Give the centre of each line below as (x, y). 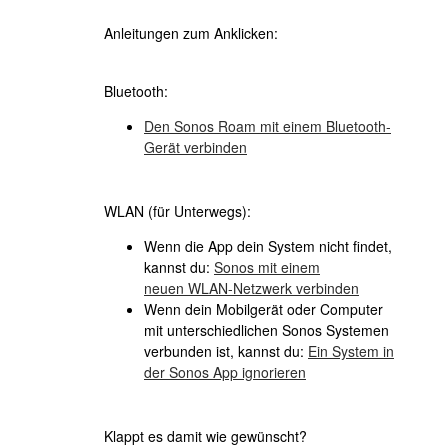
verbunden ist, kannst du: (226, 351)
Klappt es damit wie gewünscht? (205, 436)
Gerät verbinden (195, 147)
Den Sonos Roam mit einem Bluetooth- (267, 126)
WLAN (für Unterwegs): (177, 211)
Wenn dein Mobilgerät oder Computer (263, 309)
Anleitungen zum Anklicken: (191, 33)
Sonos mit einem (267, 267)
